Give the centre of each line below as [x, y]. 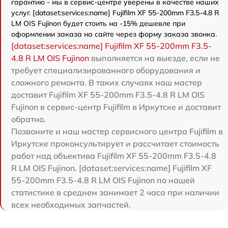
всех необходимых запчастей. [71, 205]
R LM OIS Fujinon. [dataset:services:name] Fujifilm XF [111, 168]
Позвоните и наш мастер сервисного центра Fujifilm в [117, 132]
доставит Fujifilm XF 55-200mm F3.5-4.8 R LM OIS [108, 95]
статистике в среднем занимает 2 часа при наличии [115, 193]
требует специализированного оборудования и [106, 70]
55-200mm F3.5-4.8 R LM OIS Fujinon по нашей [103, 180]
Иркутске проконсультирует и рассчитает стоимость [115, 144]
